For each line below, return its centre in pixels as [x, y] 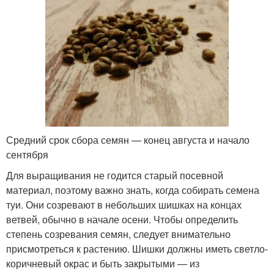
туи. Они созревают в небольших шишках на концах [124, 205]
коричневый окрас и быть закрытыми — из [103, 263]
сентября [27, 154]
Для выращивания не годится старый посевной [115, 175]
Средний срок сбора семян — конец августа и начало [128, 140]
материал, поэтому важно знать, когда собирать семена [133, 190]
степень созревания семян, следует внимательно [118, 234]
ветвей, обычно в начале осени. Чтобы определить [122, 219]
